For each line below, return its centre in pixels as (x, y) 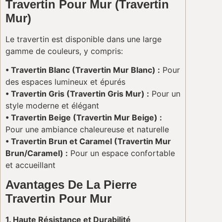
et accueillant (30, 165)
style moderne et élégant (52, 106)
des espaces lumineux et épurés (65, 82)
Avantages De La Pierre (71, 185)
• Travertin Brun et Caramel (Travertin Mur (88, 141)
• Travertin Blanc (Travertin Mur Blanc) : (83, 70)
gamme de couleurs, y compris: (64, 51)
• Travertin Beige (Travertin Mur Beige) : (84, 118)
